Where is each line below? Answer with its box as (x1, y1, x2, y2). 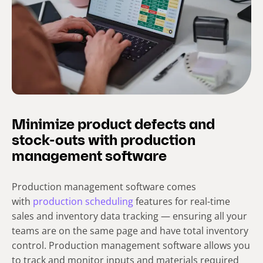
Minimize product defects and (12, 118, 215, 133)
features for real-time (133, 194, 230, 208)
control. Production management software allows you (12, 238, 250, 252)
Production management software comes (12, 180, 196, 193)
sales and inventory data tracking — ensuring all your (12, 209, 247, 222)
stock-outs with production (12, 134, 195, 149)
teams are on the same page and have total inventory (12, 224, 248, 237)
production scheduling (33, 194, 133, 208)
